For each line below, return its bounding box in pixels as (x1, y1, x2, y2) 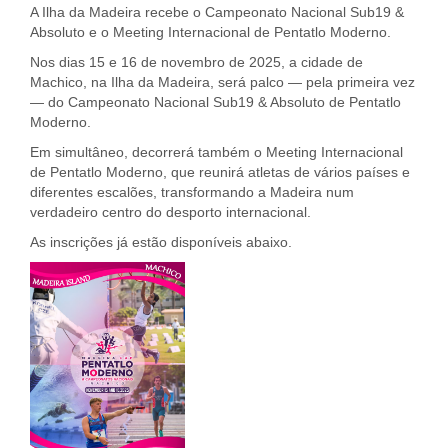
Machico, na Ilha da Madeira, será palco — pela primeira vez (30, 74, 415, 91)
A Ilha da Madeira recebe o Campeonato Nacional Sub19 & (30, 4, 404, 21)
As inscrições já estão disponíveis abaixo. (30, 234, 292, 251)
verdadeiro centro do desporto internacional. (30, 204, 311, 221)
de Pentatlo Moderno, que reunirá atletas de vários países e (30, 164, 410, 181)
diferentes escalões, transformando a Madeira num (30, 184, 354, 201)
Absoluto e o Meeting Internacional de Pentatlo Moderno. (30, 24, 391, 41)
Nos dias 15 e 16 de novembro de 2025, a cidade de (30, 54, 363, 71)
